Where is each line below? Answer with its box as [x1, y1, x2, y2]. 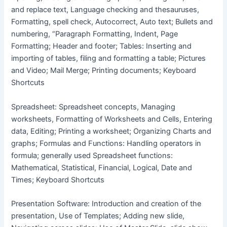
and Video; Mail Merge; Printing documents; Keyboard [11, 66, 197, 75]
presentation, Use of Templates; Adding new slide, [11, 211, 185, 220]
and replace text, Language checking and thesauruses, [11, 5, 200, 15]
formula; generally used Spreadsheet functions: [11, 150, 173, 160]
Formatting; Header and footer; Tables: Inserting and [11, 42, 192, 51]
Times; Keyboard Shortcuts [11, 175, 105, 184]
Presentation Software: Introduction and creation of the [11, 199, 202, 208]
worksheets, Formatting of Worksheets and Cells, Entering [11, 114, 213, 124]
